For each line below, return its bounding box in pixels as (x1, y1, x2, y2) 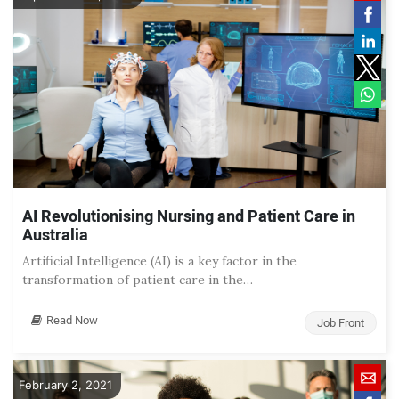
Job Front (317, 314, 364, 332)
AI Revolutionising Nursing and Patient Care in (22, 205, 355, 230)
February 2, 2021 (19, 378, 112, 393)
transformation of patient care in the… (22, 272, 253, 289)
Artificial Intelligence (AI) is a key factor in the (22, 253, 297, 270)
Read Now (46, 312, 98, 330)
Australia (22, 224, 88, 248)
